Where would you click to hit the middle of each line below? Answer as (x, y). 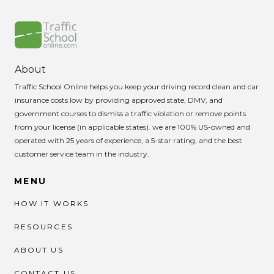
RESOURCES (43, 226)
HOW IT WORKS (51, 203)
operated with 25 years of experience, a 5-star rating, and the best (128, 140)
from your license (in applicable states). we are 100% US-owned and (132, 127)
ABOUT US (39, 250)
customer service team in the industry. (82, 154)
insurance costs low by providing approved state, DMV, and (118, 100)
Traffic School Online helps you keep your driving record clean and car (136, 86)
